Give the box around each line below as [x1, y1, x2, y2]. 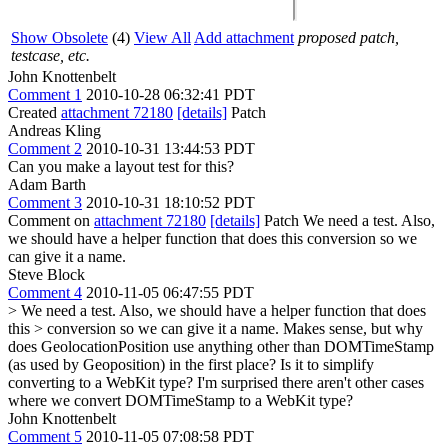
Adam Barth [8, 176, 86, 193]
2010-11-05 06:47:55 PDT [86, 284, 254, 301]
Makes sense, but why [279, 320, 423, 337]
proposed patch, [298, 29, 399, 46]
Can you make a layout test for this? [8, 158, 234, 175]
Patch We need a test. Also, [260, 212, 435, 229]
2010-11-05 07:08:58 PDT [86, 428, 254, 445]
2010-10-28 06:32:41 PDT [86, 86, 255, 103]
